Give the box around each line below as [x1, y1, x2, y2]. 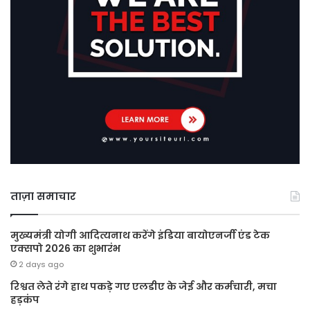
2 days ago [19, 258, 64, 270]
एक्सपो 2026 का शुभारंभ [10, 241, 120, 255]
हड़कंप [10, 292, 39, 307]
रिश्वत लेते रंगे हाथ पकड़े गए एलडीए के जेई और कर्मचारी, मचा [10, 279, 277, 293]
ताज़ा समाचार [10, 188, 76, 203]
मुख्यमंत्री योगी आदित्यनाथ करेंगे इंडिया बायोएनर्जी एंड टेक [10, 228, 270, 242]
